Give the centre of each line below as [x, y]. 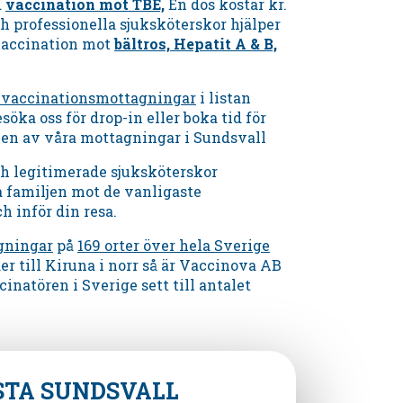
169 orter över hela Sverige [173, 246]
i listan [223, 98]
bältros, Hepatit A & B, [195, 44]
